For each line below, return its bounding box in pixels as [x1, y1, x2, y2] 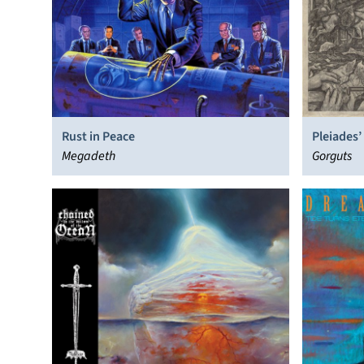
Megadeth [62, 147, 115, 165]
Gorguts [312, 147, 352, 165]
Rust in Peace [62, 128, 135, 145]
